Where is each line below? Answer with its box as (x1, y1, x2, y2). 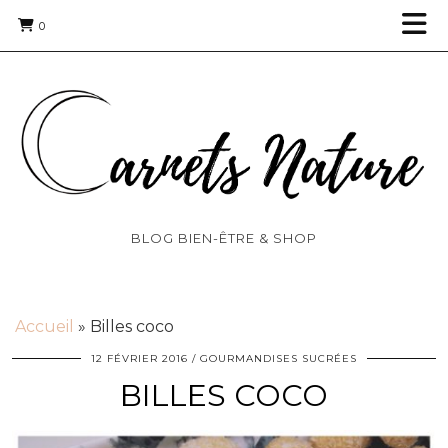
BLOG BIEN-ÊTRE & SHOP (131, 230, 317, 247)
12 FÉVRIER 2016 (91, 352, 188, 366)
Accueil (15, 317, 74, 337)
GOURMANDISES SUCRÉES (200, 352, 357, 366)
